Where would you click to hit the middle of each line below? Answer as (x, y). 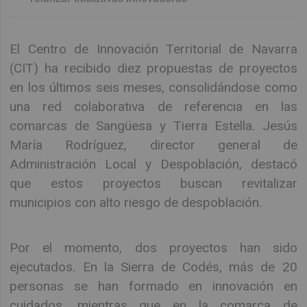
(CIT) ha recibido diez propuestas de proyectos (153, 69)
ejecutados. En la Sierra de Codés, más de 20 (153, 267)
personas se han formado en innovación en (153, 286)
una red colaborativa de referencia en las (153, 107)
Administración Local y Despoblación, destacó (153, 164)
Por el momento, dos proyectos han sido (153, 248)
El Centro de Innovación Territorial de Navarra (153, 49)
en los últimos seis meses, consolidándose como (153, 88)
